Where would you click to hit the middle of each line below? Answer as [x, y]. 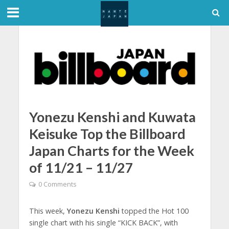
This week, [48, 211]
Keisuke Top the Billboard [107, 133]
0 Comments [57, 185]
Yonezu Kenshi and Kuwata [112, 117]
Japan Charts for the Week [111, 150]
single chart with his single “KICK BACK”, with [103, 223]
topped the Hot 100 [154, 211]
